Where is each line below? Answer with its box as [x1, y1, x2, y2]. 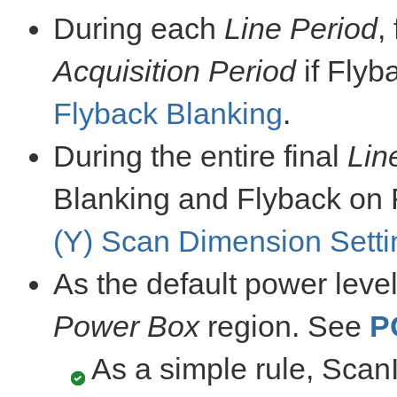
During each [53, 12, 224, 45]
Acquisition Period [53, 54, 296, 88]
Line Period [224, 12, 378, 45]
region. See [199, 309, 370, 343]
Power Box [53, 309, 199, 343]
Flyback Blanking [53, 97, 283, 130]
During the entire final [53, 139, 347, 173]
